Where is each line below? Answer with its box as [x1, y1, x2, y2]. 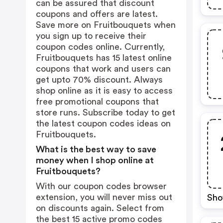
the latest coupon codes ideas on [36, 119, 171, 128]
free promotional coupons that [36, 97, 159, 106]
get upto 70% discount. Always [36, 75, 163, 84]
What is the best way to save [36, 145, 156, 154]
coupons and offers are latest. [36, 9, 158, 18]
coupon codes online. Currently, [36, 42, 165, 51]
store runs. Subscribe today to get [36, 108, 175, 117]
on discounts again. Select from [36, 204, 164, 213]
